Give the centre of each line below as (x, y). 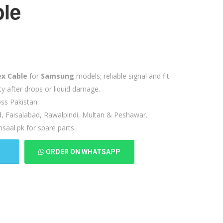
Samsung (57, 76)
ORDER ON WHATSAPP (82, 152)
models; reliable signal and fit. (122, 76)
